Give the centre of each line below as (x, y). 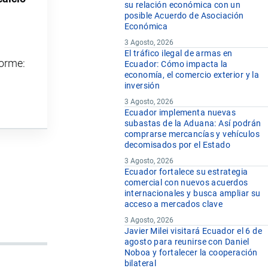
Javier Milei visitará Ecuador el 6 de (193, 231)
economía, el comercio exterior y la (192, 75)
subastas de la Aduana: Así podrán (193, 124)
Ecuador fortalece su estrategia (186, 172)
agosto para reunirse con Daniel (187, 242)
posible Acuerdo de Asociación (184, 16)
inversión (142, 86)
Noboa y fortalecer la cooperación (191, 253)
